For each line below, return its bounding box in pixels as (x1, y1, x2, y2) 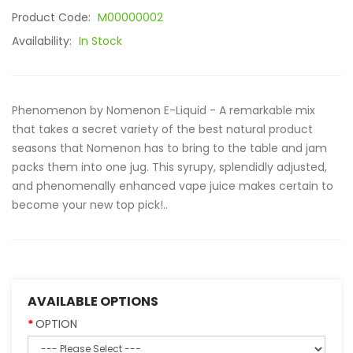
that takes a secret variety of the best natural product (12, 121, 313, 137)
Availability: (12, 33, 75, 49)
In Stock (79, 33, 122, 49)
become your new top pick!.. (12, 197, 168, 213)
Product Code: (12, 9, 94, 25)
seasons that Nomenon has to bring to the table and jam (12, 140, 327, 156)
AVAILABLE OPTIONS (28, 292, 158, 310)
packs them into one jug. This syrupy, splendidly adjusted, (12, 159, 327, 175)
